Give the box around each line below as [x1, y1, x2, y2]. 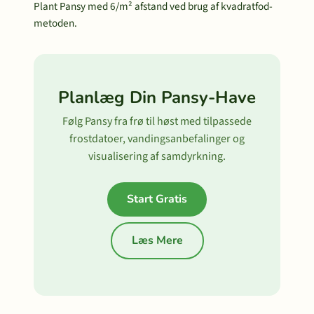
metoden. [34, 15, 77, 31]
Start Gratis [127, 191, 187, 207]
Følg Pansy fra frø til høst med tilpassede [62, 114, 252, 129]
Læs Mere [131, 233, 183, 248]
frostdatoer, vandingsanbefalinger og [69, 131, 245, 146]
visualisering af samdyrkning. [88, 149, 226, 164]
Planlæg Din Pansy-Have [58, 86, 256, 109]
